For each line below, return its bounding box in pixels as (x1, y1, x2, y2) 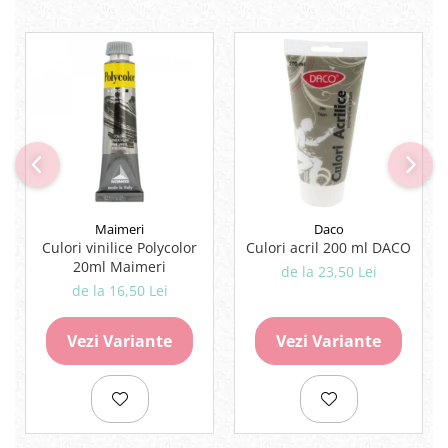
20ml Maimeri (73, 257, 166, 276)
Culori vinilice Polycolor (42, 238, 197, 257)
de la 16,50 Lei (71, 281, 168, 300)
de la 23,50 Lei (280, 262, 377, 281)
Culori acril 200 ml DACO (372, 238, 411, 257)
